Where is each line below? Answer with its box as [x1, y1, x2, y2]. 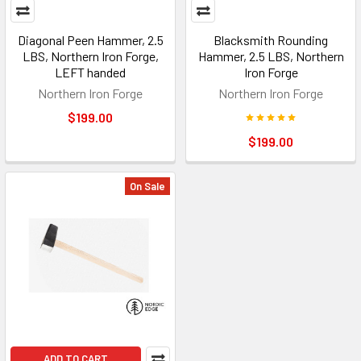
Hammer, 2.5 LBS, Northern [197, 48, 344, 64]
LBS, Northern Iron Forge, [22, 48, 159, 64]
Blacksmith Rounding [214, 31, 328, 48]
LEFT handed [55, 64, 126, 80]
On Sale [130, 179, 165, 193]
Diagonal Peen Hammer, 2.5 [17, 31, 164, 48]
